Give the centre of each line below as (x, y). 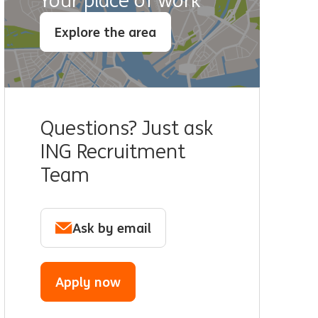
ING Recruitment (113, 152)
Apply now (88, 281)
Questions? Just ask (127, 128)
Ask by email (112, 227)
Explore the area (105, 32)
